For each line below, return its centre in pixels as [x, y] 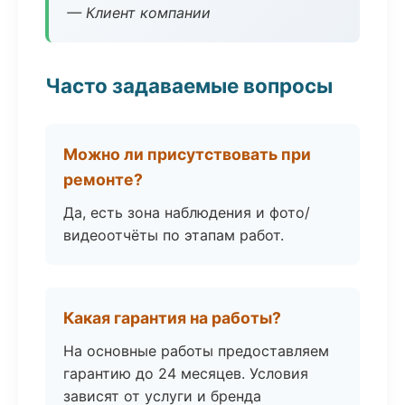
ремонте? [103, 179]
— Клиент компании [139, 13]
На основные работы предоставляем [196, 351]
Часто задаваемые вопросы [189, 85]
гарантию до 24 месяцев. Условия [186, 373]
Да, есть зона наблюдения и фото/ [187, 212]
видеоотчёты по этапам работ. [174, 235]
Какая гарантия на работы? [172, 318]
